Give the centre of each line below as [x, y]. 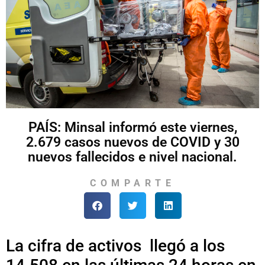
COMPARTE [132, 183]
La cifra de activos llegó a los [115, 246]
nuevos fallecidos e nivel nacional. [132, 157]
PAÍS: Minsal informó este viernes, [132, 127]
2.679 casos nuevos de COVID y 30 [132, 142]
